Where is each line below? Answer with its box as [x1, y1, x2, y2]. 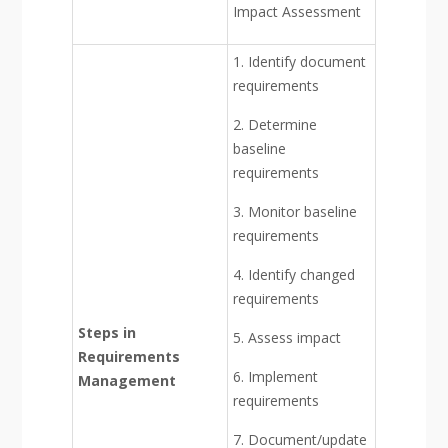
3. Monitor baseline [232, 202, 357, 221]
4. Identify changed [232, 265, 355, 284]
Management [77, 371, 176, 390]
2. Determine [232, 115, 317, 134]
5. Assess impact [232, 328, 341, 347]
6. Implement [232, 367, 318, 386]
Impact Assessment [232, 2, 361, 21]
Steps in [77, 323, 136, 342]
